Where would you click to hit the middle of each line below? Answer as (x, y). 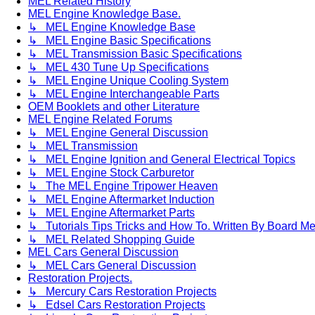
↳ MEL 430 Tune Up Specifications (118, 67)
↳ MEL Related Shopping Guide (111, 239)
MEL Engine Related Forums (100, 119)
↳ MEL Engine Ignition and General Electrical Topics (162, 159)
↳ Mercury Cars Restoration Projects (122, 291)
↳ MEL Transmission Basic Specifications (135, 53)
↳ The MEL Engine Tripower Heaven (123, 186)
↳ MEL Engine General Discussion (118, 132)
